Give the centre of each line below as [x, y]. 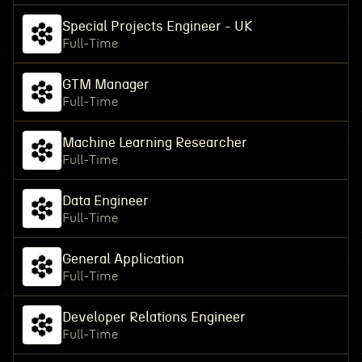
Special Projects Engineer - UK [157, 26]
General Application [123, 259]
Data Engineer [105, 201]
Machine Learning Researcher [154, 143]
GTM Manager [105, 84]
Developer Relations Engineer [154, 317]
